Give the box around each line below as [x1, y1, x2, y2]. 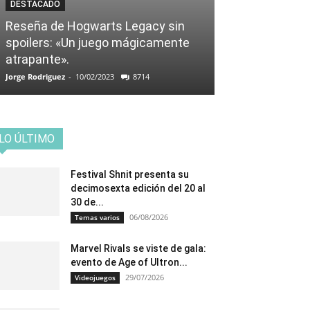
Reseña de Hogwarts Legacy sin [6, 19, 185, 33]
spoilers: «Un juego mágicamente [6, 35, 190, 50]
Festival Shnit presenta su [71, 169, 189, 180]
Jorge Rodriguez [6, 71, 65, 82]
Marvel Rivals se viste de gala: [71, 243, 206, 254]
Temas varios [75, 212, 120, 222]
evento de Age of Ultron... [71, 257, 188, 268]
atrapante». [6, 52, 69, 66]
